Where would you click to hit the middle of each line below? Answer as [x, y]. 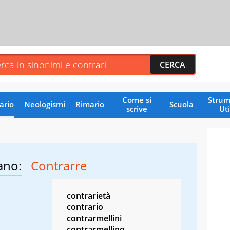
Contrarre [59, 165]
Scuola [181, 104]
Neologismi [44, 104]
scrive [137, 109]
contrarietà [89, 195]
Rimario [90, 104]
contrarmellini [94, 218]
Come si [137, 99]
